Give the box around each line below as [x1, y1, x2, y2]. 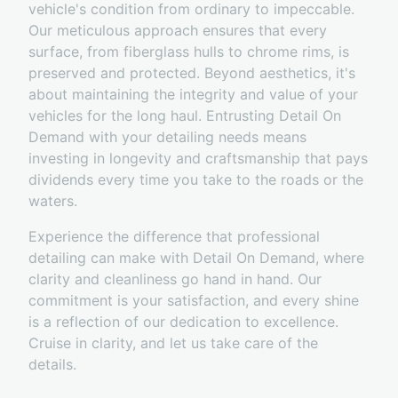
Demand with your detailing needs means [28, 128, 306, 147]
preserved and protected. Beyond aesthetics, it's [28, 64, 355, 83]
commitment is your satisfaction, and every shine [28, 291, 359, 310]
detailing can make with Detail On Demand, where [28, 249, 364, 267]
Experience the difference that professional [28, 227, 320, 246]
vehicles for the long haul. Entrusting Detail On [28, 107, 341, 125]
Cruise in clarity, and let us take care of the [28, 334, 318, 353]
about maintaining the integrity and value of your [28, 85, 358, 104]
